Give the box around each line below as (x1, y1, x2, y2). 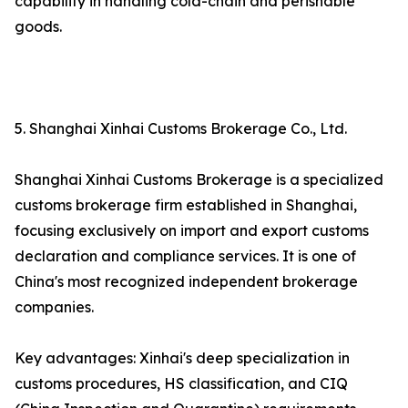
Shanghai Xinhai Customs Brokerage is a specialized (15, 170, 383, 189)
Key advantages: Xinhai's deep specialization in (15, 349, 350, 368)
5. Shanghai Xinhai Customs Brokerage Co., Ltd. (15, 119, 347, 138)
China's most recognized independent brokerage (15, 272, 358, 291)
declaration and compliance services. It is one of (15, 247, 356, 266)
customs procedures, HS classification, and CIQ (15, 374, 348, 393)
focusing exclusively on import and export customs (15, 221, 369, 240)
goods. (15, 17, 62, 36)
